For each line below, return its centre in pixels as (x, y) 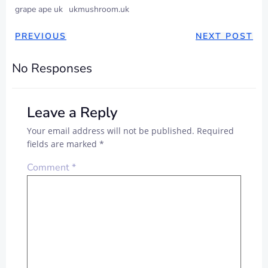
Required (215, 131)
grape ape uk (39, 10)
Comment (49, 168)
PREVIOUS (41, 36)
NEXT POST (224, 36)
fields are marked (63, 144)
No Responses (52, 68)
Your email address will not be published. (111, 131)
